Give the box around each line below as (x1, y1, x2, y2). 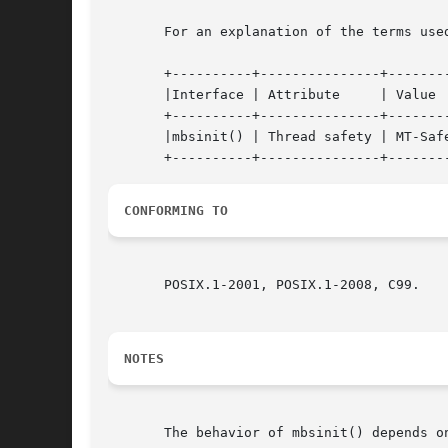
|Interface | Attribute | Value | (108, 87, 340, 103)
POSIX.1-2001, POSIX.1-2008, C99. (108, 277, 420, 293)
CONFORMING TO (124, 203, 228, 219)
